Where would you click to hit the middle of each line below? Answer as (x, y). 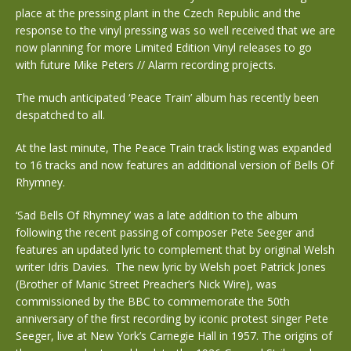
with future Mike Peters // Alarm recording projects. (146, 64)
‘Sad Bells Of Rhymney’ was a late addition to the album (157, 215)
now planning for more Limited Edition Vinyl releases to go (164, 47)
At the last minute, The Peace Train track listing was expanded (174, 147)
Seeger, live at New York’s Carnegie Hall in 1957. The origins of (174, 335)
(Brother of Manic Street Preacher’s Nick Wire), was (146, 284)
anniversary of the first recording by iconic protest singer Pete (172, 318)
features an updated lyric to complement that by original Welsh (175, 249)
